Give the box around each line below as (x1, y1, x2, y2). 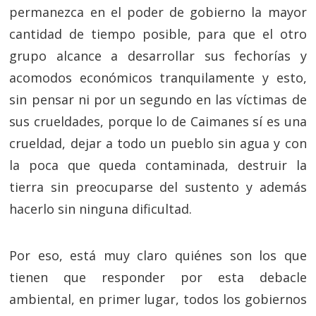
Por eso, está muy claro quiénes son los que (9, 247, 307, 264)
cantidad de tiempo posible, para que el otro (9, 25, 307, 42)
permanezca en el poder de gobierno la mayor (9, 4, 307, 20)
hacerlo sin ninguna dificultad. (9, 200, 193, 217)
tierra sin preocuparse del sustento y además (9, 178, 307, 195)
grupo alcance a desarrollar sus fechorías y (9, 47, 307, 64)
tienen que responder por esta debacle (9, 269, 307, 286)
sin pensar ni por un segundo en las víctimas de (9, 91, 307, 108)
